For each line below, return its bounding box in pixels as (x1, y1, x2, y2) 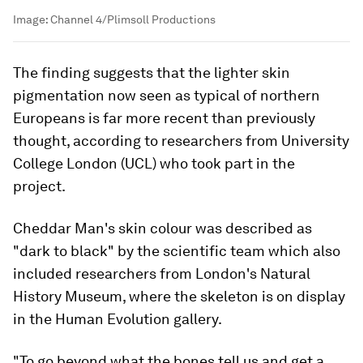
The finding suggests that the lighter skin (13, 64, 290, 82)
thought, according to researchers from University (13, 132, 349, 150)
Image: (13, 13, 50, 27)
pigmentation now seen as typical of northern (13, 87, 320, 105)
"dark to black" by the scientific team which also (13, 242, 340, 260)
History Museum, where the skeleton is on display (13, 288, 345, 305)
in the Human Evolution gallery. (13, 310, 222, 328)
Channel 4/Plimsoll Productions (50, 13, 216, 27)
